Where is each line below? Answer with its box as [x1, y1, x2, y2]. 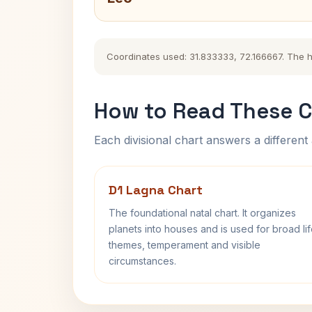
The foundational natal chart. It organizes [109, 207, 296, 219]
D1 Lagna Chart [109, 182, 203, 198]
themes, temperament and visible [109, 239, 260, 251]
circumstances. [109, 255, 176, 267]
